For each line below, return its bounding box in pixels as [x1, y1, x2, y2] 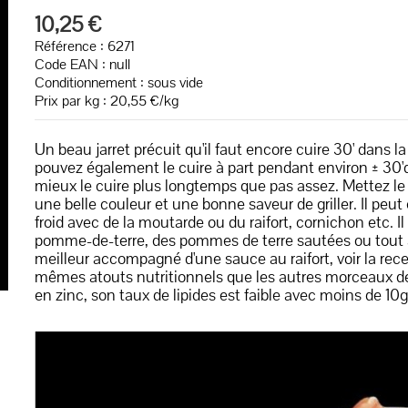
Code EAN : [34, 55, 109, 74]
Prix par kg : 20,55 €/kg [34, 91, 178, 110]
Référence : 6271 [34, 36, 135, 56]
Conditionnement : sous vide [34, 73, 203, 92]
